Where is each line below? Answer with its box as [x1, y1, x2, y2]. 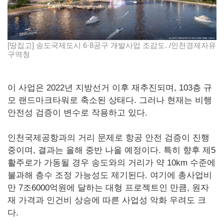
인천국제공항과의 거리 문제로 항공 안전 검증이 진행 [7, 132, 209, 142]
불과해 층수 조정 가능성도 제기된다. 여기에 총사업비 [7, 170, 212, 180]
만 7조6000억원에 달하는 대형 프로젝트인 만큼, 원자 [7, 182, 209, 192]
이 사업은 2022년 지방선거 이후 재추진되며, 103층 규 [7, 82, 212, 92]
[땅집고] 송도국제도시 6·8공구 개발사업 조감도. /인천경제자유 [7, 40, 216, 49]
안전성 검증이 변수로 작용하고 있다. [7, 107, 147, 117]
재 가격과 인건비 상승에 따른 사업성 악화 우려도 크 [7, 195, 206, 205]
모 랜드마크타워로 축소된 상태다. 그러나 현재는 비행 [7, 95, 212, 105]
